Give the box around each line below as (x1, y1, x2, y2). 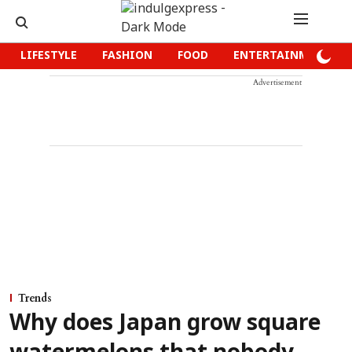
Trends (18, 291, 52, 306)
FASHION (102, 49, 152, 63)
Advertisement (253, 77, 302, 88)
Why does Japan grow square (9, 311, 321, 338)
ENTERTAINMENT (233, 49, 332, 63)
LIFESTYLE (20, 49, 77, 63)
